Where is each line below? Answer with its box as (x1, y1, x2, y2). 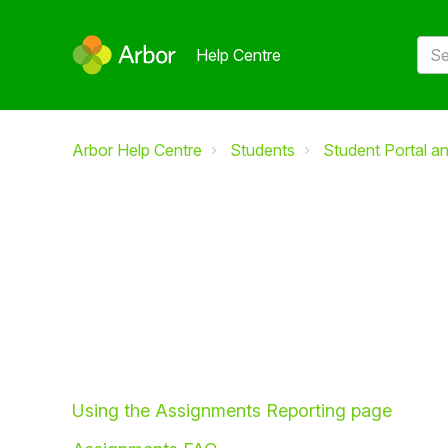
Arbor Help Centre (72, 140, 202, 160)
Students (230, 140, 295, 160)
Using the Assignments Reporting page (72, 400, 392, 421)
